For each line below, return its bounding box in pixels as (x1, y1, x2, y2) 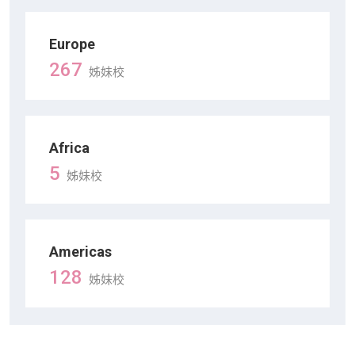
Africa (49, 139, 90, 157)
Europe (49, 36, 95, 53)
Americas (49, 243, 112, 261)
